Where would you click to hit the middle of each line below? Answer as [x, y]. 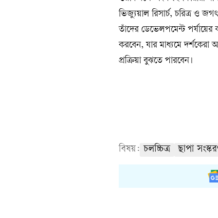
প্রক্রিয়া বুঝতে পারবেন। [156, 61]
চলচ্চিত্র [157, 149]
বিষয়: [129, 149]
